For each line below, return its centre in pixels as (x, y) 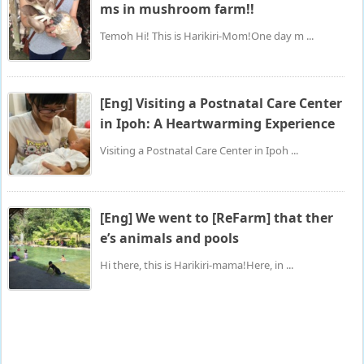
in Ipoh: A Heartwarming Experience (217, 124)
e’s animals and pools (169, 238)
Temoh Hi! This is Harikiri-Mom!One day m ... (207, 36)
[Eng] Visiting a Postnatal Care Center (221, 104)
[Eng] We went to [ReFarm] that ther (217, 218)
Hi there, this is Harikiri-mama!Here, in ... (197, 265)
